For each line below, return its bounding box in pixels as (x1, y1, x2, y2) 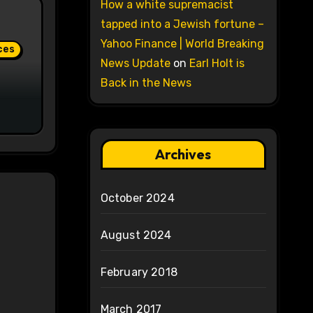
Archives (155, 145, 212, 163)
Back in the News (100, 76, 191, 90)
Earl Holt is (189, 57, 245, 71)
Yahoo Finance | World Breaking (100, 37, 264, 51)
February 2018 (100, 265, 178, 279)
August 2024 (100, 228, 172, 242)
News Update (100, 57, 170, 71)
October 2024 (100, 191, 175, 205)
